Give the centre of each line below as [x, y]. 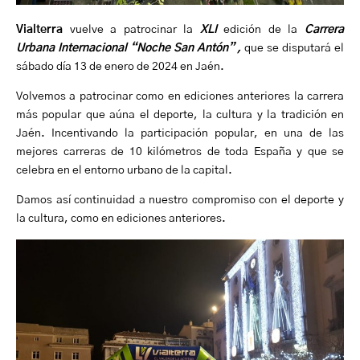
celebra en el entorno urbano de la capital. [124, 170]
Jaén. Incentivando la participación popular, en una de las [180, 133]
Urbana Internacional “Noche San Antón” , [131, 48]
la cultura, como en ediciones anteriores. [121, 218]
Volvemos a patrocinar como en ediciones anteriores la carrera [180, 96]
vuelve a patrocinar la [135, 29]
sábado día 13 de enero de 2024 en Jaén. [120, 66]
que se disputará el [295, 48]
